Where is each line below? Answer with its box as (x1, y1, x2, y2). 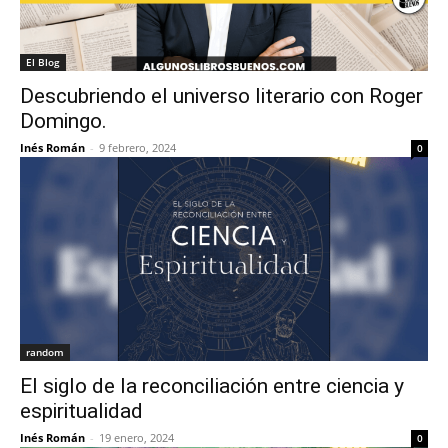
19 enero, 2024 (99, 430, 174, 445)
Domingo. (20, 109, 107, 133)
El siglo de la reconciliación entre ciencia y (20, 374, 404, 398)
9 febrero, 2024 (99, 140, 176, 155)
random (26, 345, 64, 359)
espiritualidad (20, 399, 143, 423)
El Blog (26, 55, 60, 69)
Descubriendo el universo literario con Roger (20, 84, 423, 108)
